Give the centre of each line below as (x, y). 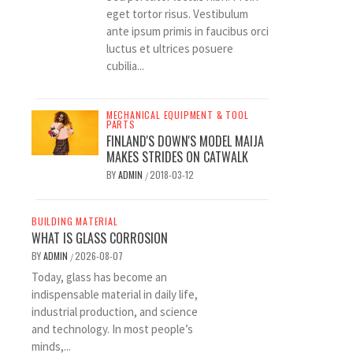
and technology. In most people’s (112, 329)
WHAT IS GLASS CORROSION (100, 238)
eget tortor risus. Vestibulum (177, 14)
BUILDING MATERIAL (75, 221)
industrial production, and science (115, 312)
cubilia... (125, 66)
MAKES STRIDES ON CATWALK (177, 157)
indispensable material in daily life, (115, 294)
